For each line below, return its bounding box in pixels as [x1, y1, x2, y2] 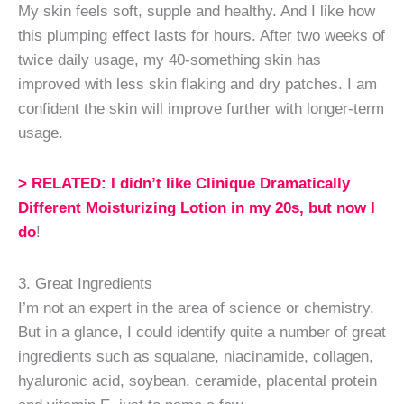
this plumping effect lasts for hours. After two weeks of [18, 25, 385, 44]
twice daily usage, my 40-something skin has [18, 50, 321, 69]
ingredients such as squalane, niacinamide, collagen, [18, 346, 373, 365]
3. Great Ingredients [18, 273, 152, 292]
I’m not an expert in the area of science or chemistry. [18, 298, 374, 317]
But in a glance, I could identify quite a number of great [18, 322, 386, 341]
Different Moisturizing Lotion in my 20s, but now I [18, 198, 375, 217]
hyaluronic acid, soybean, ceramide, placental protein [18, 371, 377, 390]
